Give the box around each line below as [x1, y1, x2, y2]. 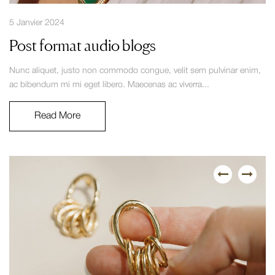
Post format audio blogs [9, 36, 156, 55]
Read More [34, 111, 80, 120]
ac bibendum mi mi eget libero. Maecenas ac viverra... [9, 80, 209, 89]
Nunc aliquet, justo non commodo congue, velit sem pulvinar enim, [9, 66, 261, 75]
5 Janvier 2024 [9, 18, 64, 27]
